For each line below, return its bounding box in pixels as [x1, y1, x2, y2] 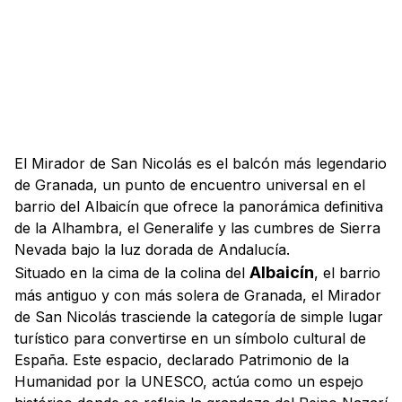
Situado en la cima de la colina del [14, 264, 249, 282]
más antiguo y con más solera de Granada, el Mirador [14, 286, 381, 304]
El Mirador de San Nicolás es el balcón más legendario [14, 154, 387, 172]
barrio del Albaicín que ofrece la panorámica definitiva [14, 197, 383, 215]
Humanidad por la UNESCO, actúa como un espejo [14, 372, 363, 390]
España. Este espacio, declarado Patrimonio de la [14, 351, 349, 369]
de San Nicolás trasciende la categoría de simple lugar [14, 308, 383, 326]
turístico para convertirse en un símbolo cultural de [14, 329, 366, 347]
